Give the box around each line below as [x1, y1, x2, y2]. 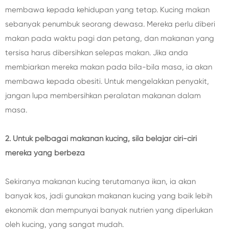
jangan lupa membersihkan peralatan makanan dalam [5, 91, 201, 101]
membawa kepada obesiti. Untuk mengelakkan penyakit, [5, 77, 209, 86]
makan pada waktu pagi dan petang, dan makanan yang [5, 34, 214, 43]
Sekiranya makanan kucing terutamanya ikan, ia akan [5, 177, 196, 187]
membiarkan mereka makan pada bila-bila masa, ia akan [5, 62, 212, 72]
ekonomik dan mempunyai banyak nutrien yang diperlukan [5, 205, 213, 215]
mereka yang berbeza [5, 148, 85, 158]
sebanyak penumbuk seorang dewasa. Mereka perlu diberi [5, 19, 215, 29]
